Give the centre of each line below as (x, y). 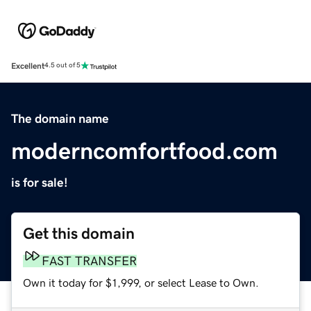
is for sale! (40, 182)
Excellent (28, 66)
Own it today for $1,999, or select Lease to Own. (141, 282)
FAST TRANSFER (89, 261)
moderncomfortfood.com (144, 150)
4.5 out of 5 (62, 66)
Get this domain (79, 233)
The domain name (60, 118)
